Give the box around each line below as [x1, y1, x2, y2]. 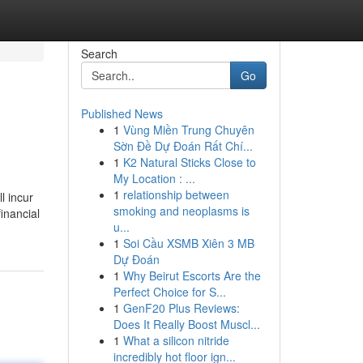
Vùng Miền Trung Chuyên [122, 122, 254, 138]
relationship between [122, 186, 229, 203]
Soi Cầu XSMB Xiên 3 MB [122, 235, 254, 251]
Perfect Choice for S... [113, 284, 226, 300]
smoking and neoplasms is [113, 203, 250, 219]
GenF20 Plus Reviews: [122, 300, 240, 316]
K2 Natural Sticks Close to [122, 154, 256, 170]
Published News [80, 105, 163, 122]
